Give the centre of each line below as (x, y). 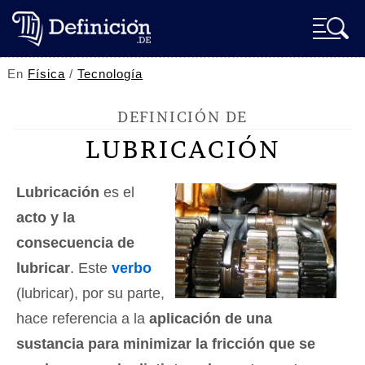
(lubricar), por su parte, (90, 293)
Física (47, 74)
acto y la (46, 218)
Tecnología (110, 74)
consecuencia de (75, 243)
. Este (91, 268)
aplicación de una (211, 319)
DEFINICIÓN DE (182, 117)
